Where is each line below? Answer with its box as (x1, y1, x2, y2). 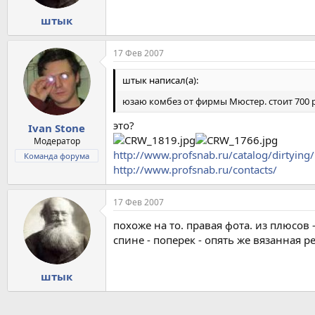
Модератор (33, 134, 80, 147)
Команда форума (24, 150, 89, 161)
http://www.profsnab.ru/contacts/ (113, 162, 277, 176)
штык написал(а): (122, 74, 198, 87)
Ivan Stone (28, 120, 85, 135)
